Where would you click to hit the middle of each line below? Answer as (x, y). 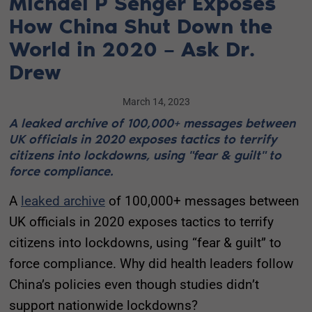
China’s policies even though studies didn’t (134, 284)
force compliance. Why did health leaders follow (151, 263)
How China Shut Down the (141, 26)
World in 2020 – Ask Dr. (132, 49)
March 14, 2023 (156, 101)
